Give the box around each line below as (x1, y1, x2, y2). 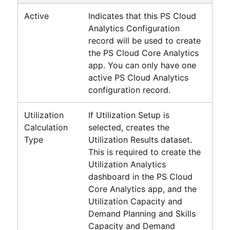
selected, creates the (88, 122, 169, 132)
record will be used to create (88, 35, 201, 46)
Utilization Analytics (88, 159, 166, 169)
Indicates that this (88, 10, 160, 21)
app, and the (145, 183, 197, 194)
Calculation (24, 122, 68, 132)
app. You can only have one (88, 60, 196, 70)
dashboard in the (88, 171, 157, 182)
